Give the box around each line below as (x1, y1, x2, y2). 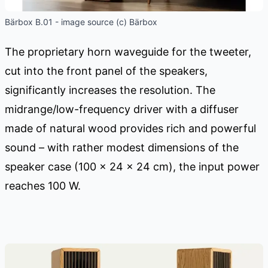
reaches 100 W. (5, 179, 81, 192)
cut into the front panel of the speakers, (5, 64, 208, 77)
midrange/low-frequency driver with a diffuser (5, 102, 239, 115)
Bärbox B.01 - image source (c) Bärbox (5, 16, 157, 27)
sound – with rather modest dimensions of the (5, 141, 239, 154)
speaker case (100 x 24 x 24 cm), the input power (5, 160, 260, 173)
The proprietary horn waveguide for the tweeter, (5, 45, 251, 58)
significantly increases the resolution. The (5, 83, 215, 96)
